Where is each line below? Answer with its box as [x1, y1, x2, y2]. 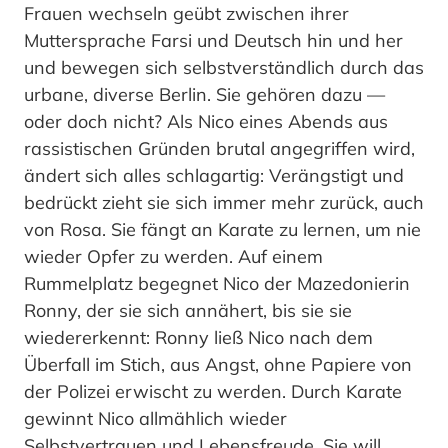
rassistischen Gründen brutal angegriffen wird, [24, 137, 415, 161]
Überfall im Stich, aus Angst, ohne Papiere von [24, 353, 412, 377]
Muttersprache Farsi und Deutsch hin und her [24, 29, 403, 53]
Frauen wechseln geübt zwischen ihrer [24, 2, 349, 26]
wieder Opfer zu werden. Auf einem [24, 245, 323, 269]
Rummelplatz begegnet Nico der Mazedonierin [24, 272, 410, 296]
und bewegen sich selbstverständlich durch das [24, 56, 424, 80]
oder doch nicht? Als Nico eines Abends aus [24, 110, 388, 134]
